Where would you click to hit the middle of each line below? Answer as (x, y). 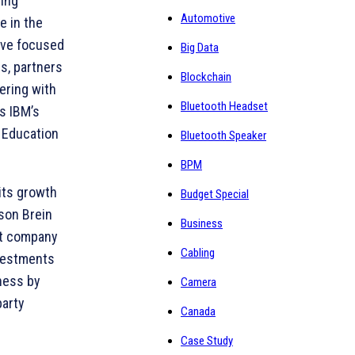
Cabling (198, 253)
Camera (198, 282)
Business (202, 223)
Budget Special (215, 194)
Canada (198, 311)
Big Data (200, 48)
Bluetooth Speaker (223, 136)
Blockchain (206, 77)
